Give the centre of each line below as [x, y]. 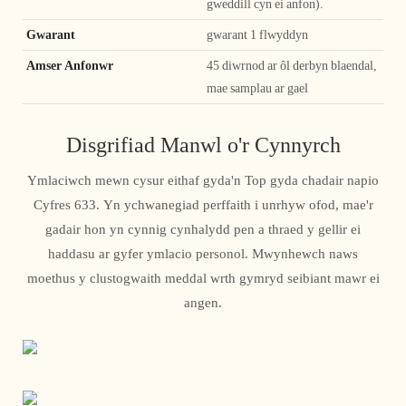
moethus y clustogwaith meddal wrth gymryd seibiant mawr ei [203, 279]
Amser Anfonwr [71, 66]
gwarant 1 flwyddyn [257, 35]
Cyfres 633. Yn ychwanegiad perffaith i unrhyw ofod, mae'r [203, 205]
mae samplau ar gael [257, 88]
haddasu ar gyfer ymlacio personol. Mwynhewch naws [203, 254]
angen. [203, 303]
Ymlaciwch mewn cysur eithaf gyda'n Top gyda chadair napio [203, 181]
